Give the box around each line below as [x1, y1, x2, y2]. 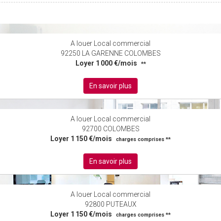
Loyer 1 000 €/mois [75, 59, 137, 68]
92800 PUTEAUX [84, 200, 137, 209]
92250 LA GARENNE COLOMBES [60, 49, 161, 58]
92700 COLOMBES [81, 125, 140, 133]
